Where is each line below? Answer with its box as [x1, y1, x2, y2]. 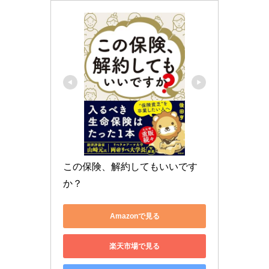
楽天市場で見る [109, 241, 160, 250]
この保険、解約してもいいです [63, 162, 198, 172]
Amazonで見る [109, 211, 160, 220]
